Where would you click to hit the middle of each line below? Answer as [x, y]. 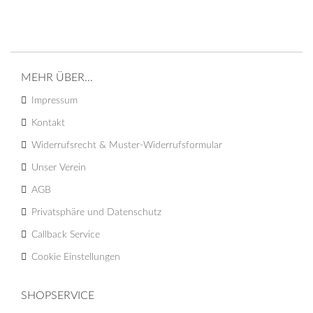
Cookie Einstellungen [76, 257]
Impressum [54, 100]
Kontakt [48, 123]
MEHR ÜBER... [57, 77]
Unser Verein [59, 167]
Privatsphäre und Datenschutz [96, 212]
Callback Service [66, 234]
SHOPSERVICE [58, 295]
